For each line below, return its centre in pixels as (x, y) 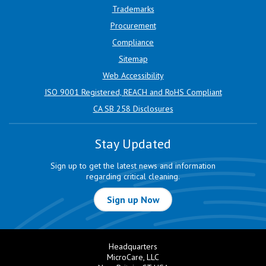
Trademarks (133, 9)
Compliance (133, 42)
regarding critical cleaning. (133, 176)
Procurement (133, 26)
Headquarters (133, 246)
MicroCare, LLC (133, 257)
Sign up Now (133, 199)
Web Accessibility (133, 75)
